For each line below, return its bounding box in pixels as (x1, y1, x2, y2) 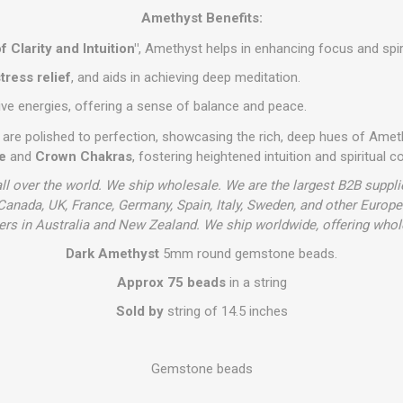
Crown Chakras (34, 148, 132, 165)
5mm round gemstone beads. (159, 246, 337, 262)
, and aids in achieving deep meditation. (71, 69, 301, 85)
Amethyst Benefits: (140, 10, 263, 26)
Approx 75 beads (116, 274, 226, 291)
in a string (225, 274, 287, 291)
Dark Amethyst (66, 246, 159, 262)
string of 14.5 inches (163, 303, 288, 319)
